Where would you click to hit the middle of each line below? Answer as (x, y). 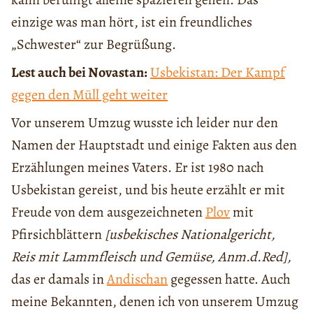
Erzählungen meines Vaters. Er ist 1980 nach (138, 168)
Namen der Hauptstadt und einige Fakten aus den (154, 145)
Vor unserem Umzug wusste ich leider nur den (145, 123)
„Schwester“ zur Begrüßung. (94, 45)
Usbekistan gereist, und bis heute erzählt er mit (148, 190)
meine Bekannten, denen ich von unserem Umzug (155, 302)
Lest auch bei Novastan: (79, 73)
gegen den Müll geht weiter (89, 95)
